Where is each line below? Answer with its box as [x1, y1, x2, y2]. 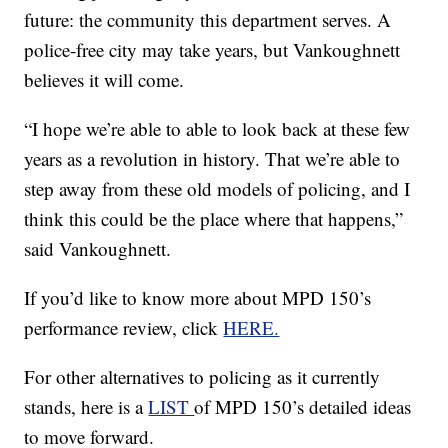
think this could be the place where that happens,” [24, 206, 404, 232]
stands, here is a [24, 394, 149, 420]
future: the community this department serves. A [24, 7, 392, 33]
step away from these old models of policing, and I [24, 176, 411, 202]
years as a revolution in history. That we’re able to [24, 146, 401, 172]
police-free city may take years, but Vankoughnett [24, 37, 401, 63]
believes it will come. [24, 67, 185, 93]
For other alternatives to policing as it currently [24, 364, 381, 390]
